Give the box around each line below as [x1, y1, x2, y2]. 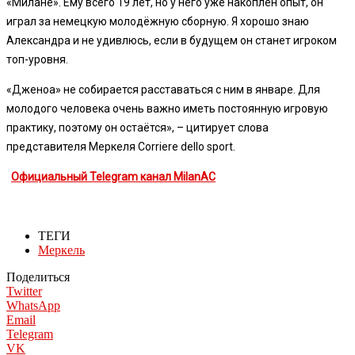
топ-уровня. [6, 52, 68, 66]
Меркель [38, 242, 85, 257]
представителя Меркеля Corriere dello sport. [6, 139, 235, 153]
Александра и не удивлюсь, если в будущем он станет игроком [6, 33, 337, 47]
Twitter [6, 284, 42, 298]
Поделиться [6, 269, 70, 284]
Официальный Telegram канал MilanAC [11, 170, 216, 183]
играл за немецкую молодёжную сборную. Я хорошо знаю [6, 14, 309, 28]
